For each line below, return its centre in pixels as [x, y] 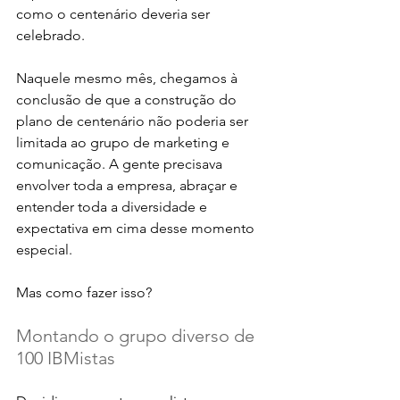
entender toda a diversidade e [113, 206]
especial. [46, 249]
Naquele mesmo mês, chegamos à [129, 78]
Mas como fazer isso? [84, 292]
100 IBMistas [66, 358]
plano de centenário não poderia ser [134, 121]
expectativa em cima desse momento [137, 228]
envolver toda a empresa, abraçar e [129, 185]
